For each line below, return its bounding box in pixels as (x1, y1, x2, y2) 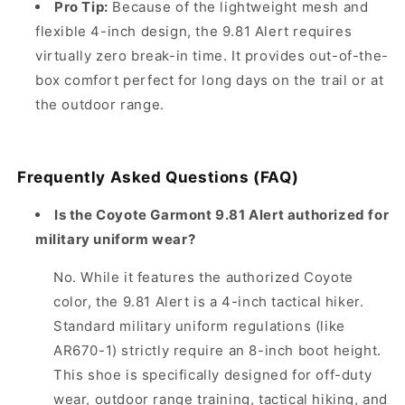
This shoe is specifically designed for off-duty (53, 366, 372, 384)
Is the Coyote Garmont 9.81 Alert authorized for (54, 206, 390, 224)
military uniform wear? (35, 231, 196, 249)
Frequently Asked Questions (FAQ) (17, 168, 299, 187)
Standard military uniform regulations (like (53, 317, 345, 335)
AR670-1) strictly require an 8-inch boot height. (53, 342, 381, 360)
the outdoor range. (35, 96, 165, 114)
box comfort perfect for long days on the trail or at (35, 71, 384, 89)
